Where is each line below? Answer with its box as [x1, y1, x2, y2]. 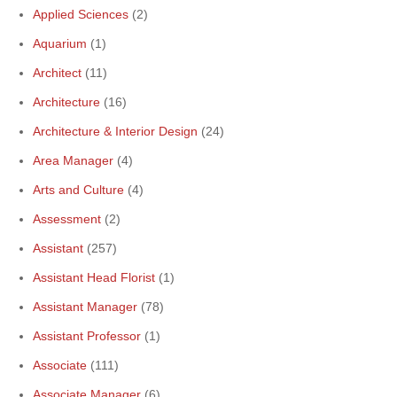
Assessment [33, 212, 101, 226]
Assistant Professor [33, 329, 141, 343]
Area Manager [33, 153, 113, 167]
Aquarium [33, 36, 87, 51]
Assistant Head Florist [33, 270, 155, 284]
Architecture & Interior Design [33, 124, 198, 138]
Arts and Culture [33, 183, 124, 197]
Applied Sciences [33, 7, 128, 21]
